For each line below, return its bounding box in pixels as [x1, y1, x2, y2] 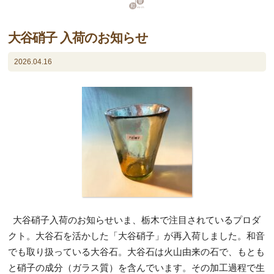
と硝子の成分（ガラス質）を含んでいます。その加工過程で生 [8, 262, 265, 273]
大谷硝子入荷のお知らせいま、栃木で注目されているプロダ [8, 214, 261, 225]
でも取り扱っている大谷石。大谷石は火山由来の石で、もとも [8, 246, 265, 257]
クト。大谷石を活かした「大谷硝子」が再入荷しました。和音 [8, 230, 265, 241]
